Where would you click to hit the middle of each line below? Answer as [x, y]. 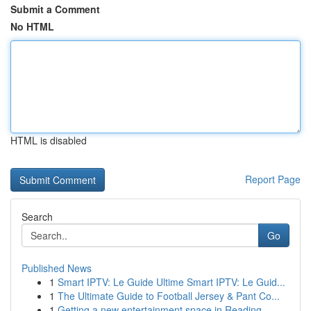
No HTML [32, 26]
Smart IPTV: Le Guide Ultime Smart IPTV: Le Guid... [171, 282]
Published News [57, 268]
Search [37, 217]
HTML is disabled [49, 140]
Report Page [273, 179]
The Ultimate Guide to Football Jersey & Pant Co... [169, 296]
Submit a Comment [55, 9]
